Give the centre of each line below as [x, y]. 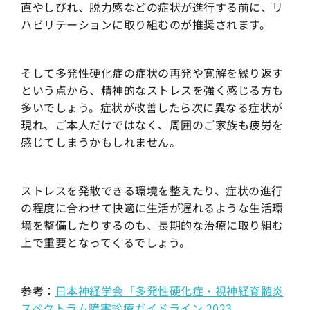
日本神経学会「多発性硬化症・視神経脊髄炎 [169, 291]
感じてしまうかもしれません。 [101, 142]
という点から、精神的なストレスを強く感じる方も [152, 90]
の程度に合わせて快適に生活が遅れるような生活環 [152, 208]
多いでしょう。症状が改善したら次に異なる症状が [152, 108]
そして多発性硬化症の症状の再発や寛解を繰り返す [152, 73]
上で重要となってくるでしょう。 [106, 243]
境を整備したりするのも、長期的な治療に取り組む [152, 225]
